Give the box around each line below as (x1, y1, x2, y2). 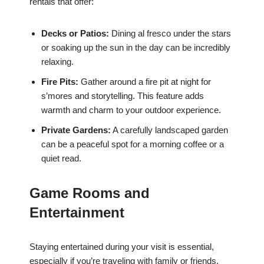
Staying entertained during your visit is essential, (29, 242, 214, 252)
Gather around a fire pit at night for (78, 77, 211, 87)
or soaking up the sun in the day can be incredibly (41, 42, 230, 53)
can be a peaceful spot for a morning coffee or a (41, 139, 224, 150)
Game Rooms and (29, 185, 150, 202)
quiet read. (41, 153, 81, 164)
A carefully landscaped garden (111, 125, 228, 136)
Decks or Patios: (41, 28, 109, 39)
